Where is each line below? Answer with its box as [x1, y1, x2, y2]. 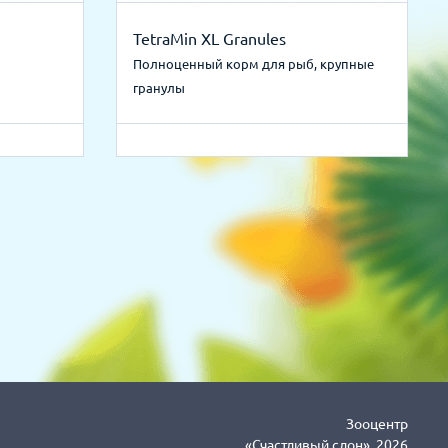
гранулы [133, 81, 185, 95]
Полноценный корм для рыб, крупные [133, 57, 374, 71]
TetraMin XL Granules [133, 30, 286, 48]
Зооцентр [346, 416, 408, 432]
